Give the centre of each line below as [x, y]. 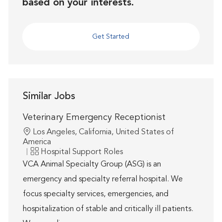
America [37, 142]
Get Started [111, 37]
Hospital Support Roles [82, 152]
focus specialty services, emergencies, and [95, 194]
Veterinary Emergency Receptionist [94, 118]
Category [47, 152]
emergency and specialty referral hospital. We [103, 180]
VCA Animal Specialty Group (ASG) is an [92, 165]
